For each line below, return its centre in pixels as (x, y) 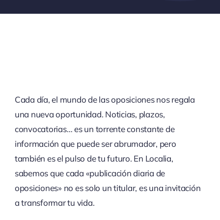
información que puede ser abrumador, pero (95, 144)
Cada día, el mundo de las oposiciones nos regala (105, 99)
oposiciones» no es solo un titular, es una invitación (108, 188)
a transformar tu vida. (55, 203)
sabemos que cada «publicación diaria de (90, 173)
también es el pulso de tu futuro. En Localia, (94, 158)
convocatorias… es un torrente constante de (95, 129)
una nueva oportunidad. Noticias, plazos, (90, 114)
